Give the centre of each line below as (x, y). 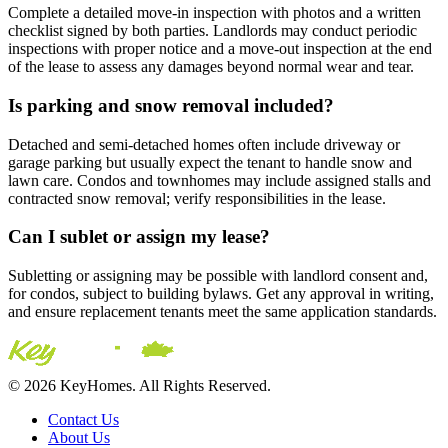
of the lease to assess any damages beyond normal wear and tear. (211, 67)
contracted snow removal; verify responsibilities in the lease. (197, 198)
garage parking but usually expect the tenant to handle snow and (210, 162)
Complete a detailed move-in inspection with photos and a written (214, 13)
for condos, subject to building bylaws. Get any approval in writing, (221, 293)
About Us (79, 437)
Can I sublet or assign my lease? (139, 237)
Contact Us (83, 419)
